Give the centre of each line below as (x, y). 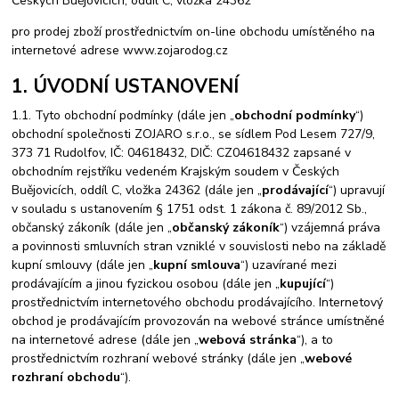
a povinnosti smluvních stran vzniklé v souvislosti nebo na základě (199, 246)
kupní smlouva (197, 265)
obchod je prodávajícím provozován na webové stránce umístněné (199, 321)
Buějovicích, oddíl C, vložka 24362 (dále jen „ (137, 190)
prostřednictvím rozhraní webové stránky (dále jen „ (159, 358)
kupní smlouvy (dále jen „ (83, 265)
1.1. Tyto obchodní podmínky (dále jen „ (123, 115)
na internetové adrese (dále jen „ (106, 339)
